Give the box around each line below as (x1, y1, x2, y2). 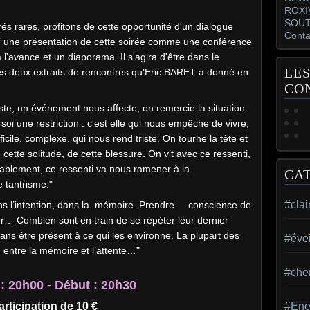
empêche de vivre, (168, 118, 249, 129)
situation (208, 102, 245, 113)
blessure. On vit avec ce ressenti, (105, 148, 250, 159)
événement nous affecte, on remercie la (31, 102, 208, 113)
